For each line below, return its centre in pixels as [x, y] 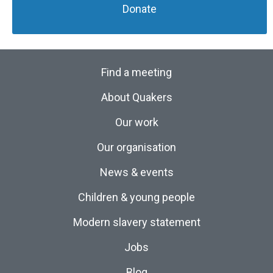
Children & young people [136, 197]
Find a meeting [136, 72]
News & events [136, 172]
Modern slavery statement [136, 222]
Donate [140, 9]
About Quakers [136, 97]
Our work [136, 122]
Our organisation [136, 147]
